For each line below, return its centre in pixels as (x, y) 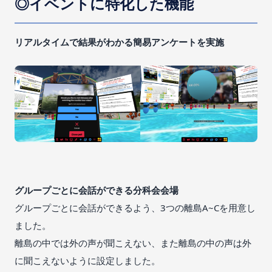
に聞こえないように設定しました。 (87, 260)
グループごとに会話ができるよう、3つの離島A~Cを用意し (135, 207)
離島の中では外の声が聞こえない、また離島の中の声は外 (133, 243)
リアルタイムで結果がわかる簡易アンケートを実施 (119, 42)
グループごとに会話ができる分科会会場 (97, 190)
